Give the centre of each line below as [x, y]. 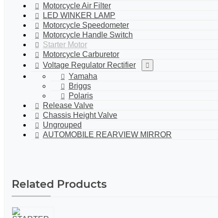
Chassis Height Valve [80, 115]
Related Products [59, 184]
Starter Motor [65, 44]
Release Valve [68, 105]
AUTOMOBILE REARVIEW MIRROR [107, 134]
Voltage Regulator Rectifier [89, 65]
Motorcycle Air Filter [77, 5]
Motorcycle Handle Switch [88, 35]
